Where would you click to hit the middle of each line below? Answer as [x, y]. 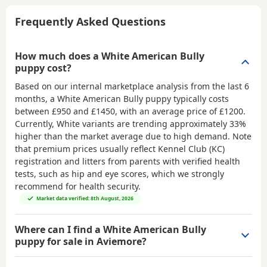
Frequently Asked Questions [90, 22]
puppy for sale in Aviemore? [81, 242]
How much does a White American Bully [110, 56]
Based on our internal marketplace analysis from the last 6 [132, 86]
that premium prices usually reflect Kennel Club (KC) [120, 149]
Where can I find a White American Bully [111, 230]
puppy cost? [43, 68]
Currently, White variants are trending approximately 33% [131, 124]
